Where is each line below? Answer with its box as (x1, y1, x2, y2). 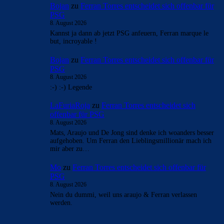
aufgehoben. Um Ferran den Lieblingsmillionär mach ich (50, 137, 211, 145)
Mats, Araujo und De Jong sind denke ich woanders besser (50, 129, 214, 137)
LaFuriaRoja (50, 101, 90, 110)
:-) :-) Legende (50, 83, 92, 91)
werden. (50, 199, 72, 207)
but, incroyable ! (50, 37, 97, 45)
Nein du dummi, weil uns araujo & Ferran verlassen (50, 191, 197, 199)
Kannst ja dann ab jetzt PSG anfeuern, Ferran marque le (50, 29, 208, 37)
